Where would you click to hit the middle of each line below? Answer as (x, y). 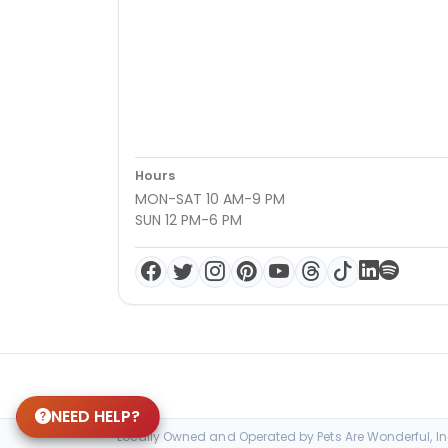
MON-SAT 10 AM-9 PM (210, 198)
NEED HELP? (96, 416)
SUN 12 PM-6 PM (188, 219)
